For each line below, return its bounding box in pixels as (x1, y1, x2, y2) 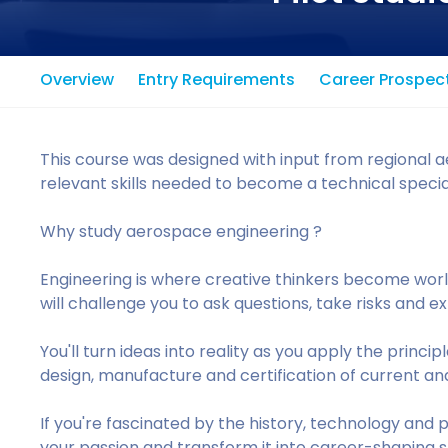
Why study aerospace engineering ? (40, 220, 323, 243)
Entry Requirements (138, 68, 296, 91)
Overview (40, 68, 115, 91)
